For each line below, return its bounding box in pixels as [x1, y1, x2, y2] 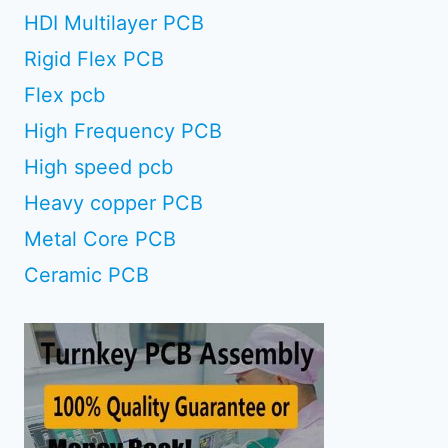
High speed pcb [24, 154, 173, 179]
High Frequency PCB [24, 118, 222, 143]
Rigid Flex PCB [24, 46, 164, 71]
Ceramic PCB [24, 262, 149, 287]
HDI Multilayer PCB [24, 10, 204, 35]
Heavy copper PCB [24, 190, 203, 215]
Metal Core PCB [24, 226, 176, 251]
